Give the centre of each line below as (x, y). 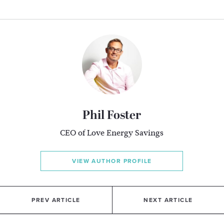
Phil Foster (112, 116)
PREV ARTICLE (56, 200)
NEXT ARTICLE (168, 200)
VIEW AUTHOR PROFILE (112, 161)
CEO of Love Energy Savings (112, 133)
